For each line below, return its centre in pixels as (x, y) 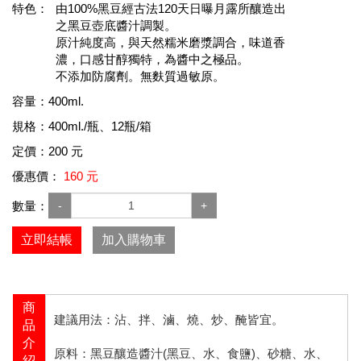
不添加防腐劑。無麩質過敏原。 (140, 77)
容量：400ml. (48, 102)
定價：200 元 (48, 151)
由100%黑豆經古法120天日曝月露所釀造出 (171, 9)
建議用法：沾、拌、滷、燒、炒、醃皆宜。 (169, 320)
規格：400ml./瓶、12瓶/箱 (82, 127)
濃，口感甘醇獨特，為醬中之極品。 (152, 60)
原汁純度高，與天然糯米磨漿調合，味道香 (170, 43)
